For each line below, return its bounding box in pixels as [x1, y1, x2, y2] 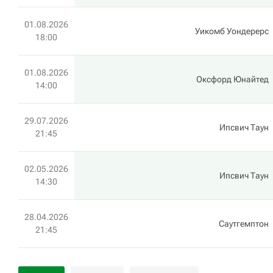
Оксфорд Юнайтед [196, 74, 269, 84]
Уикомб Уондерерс [195, 26, 269, 36]
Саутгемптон [219, 219, 269, 229]
